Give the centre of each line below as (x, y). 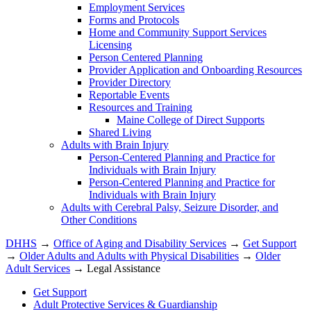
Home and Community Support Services (178, 32)
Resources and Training (141, 107)
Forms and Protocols (134, 19)
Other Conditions (99, 219)
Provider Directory (130, 82)
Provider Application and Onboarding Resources (195, 69)
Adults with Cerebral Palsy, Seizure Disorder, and (170, 207)
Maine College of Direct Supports (191, 119)
